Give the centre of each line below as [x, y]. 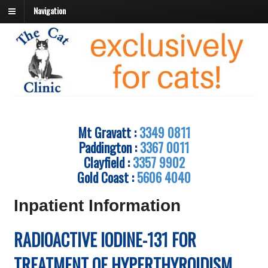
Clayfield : [108, 162]
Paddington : [109, 147]
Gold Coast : [107, 177]
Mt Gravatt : [109, 132]
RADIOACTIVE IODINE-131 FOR [105, 240]
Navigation [50, 11]
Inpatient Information [97, 205]
